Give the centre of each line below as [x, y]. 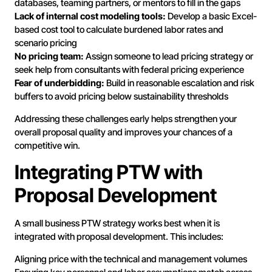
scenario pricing [46, 43]
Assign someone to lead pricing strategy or [168, 56]
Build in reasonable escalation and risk [179, 83]
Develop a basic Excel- [211, 16]
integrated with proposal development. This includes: [119, 237]
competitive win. [47, 145]
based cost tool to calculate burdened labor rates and [119, 30]
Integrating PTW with [109, 172]
